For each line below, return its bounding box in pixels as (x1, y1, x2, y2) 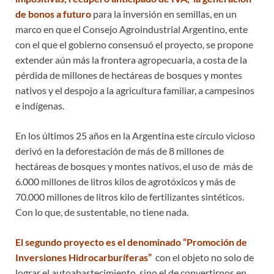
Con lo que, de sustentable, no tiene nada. (15, 206, 188, 218)
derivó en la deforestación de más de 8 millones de (15, 144, 224, 157)
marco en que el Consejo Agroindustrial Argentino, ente (15, 23, 248, 35)
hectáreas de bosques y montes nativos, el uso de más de (15, 160, 253, 172)
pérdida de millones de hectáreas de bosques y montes (15, 68, 242, 81)
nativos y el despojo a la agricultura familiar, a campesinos (15, 84, 254, 96)
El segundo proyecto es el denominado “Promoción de (15, 235, 247, 248)
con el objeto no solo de (154, 251, 254, 263)
